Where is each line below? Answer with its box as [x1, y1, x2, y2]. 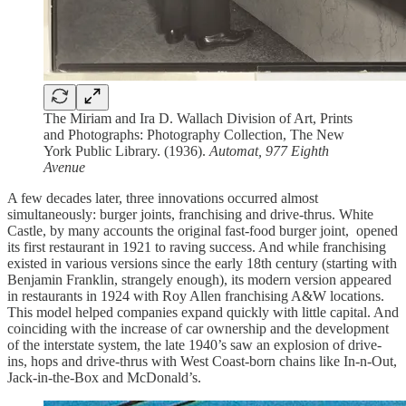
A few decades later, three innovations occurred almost [7, 190, 318, 207]
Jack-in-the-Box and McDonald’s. [7, 370, 205, 386]
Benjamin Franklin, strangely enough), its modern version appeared [7, 272, 391, 288]
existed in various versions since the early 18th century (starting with [7, 256, 397, 272]
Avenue [43, 159, 85, 176]
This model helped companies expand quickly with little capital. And [7, 304, 399, 321]
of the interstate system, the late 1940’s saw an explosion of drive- [7, 337, 382, 353]
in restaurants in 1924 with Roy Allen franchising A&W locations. [7, 288, 384, 304]
